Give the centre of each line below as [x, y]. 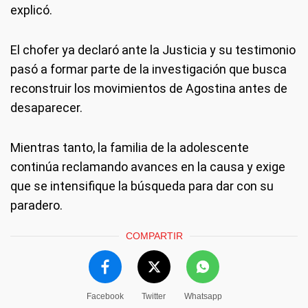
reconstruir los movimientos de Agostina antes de [149, 88]
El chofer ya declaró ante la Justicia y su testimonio [153, 50]
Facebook [105, 296]
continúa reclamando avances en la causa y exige [148, 167]
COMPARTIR [154, 236]
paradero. [36, 205]
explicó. [31, 10]
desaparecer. [46, 108]
